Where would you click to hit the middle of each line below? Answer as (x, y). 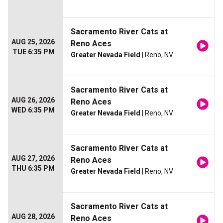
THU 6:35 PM (33, 168)
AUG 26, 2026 (33, 100)
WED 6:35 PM (33, 110)
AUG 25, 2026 (33, 42)
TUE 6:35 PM (34, 52)
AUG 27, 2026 (33, 159)
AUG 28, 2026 (33, 217)
